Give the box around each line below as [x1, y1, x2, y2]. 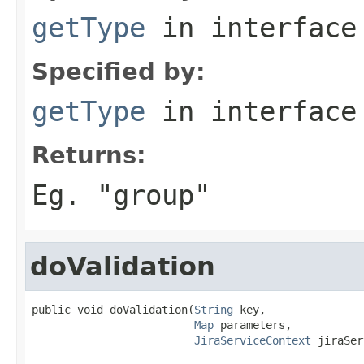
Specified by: [32, 57, 206, 85]
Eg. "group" [32, 178, 210, 211]
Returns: [32, 141, 146, 169]
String [194, 302, 233, 316]
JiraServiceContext [194, 333, 311, 347]
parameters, [214, 318, 292, 331]
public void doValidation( [32, 302, 194, 316]
